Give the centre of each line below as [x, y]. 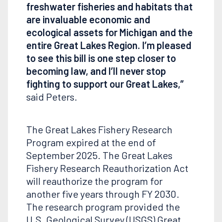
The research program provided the [103, 207]
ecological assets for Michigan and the [109, 32]
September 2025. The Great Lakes [99, 155]
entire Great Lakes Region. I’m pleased [109, 45]
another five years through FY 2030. [103, 194]
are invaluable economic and [88, 20]
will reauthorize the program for [94, 181]
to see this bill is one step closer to [101, 58]
